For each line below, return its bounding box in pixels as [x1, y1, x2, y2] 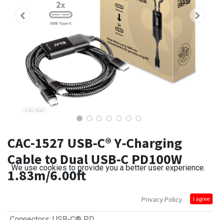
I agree [193, 195, 210, 202]
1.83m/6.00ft [7, 166, 86, 185]
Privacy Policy [141, 195, 182, 204]
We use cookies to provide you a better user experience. [11, 163, 205, 172]
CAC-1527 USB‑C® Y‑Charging [7, 134, 182, 152]
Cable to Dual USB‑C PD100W [7, 150, 182, 168]
